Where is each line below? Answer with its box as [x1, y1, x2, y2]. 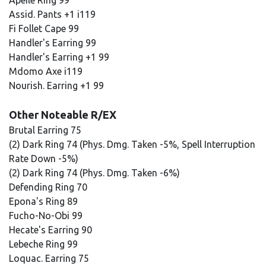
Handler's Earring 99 [9, 37, 99, 48]
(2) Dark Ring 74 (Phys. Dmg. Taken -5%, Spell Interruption [9, 139, 255, 150]
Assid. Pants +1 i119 [9, 9, 98, 20]
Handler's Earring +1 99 [9, 52, 112, 62]
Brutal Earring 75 [9, 125, 84, 135]
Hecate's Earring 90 [9, 224, 94, 235]
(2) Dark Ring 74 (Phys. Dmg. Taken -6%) [9, 167, 180, 178]
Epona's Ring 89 [9, 196, 80, 207]
